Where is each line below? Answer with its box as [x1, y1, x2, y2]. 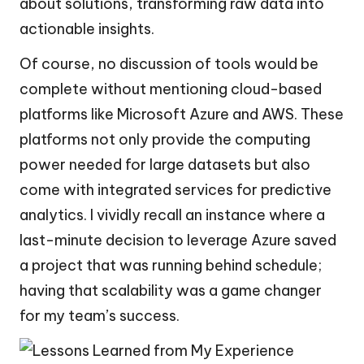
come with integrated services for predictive [19, 180, 331, 200]
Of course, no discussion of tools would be [19, 54, 318, 74]
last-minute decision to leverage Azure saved [19, 231, 336, 250]
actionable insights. [19, 19, 154, 39]
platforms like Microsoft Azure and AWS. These [19, 105, 344, 124]
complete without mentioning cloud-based [19, 80, 322, 99]
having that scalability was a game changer [19, 281, 322, 301]
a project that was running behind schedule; [19, 256, 322, 275]
